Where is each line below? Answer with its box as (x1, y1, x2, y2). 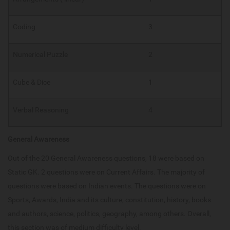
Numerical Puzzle (13, 50, 68, 59)
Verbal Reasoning (13, 106, 69, 114)
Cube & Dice (13, 78, 50, 87)
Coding (13, 23, 35, 31)
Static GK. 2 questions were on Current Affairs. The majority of (8, 168, 205, 177)
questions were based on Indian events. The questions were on (8, 182, 206, 190)
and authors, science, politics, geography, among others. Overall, (8, 209, 211, 218)
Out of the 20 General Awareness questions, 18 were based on (8, 154, 204, 163)
